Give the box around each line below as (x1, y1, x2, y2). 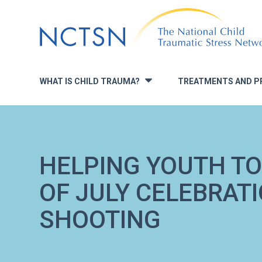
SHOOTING (39, 205, 161, 234)
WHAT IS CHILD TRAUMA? (40, 76, 140, 86)
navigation (39, 42, 80, 51)
